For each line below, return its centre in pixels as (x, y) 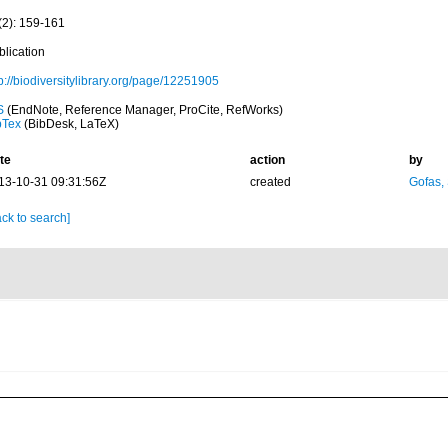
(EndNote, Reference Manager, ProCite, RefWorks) (143, 110)
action (267, 160)
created (270, 182)
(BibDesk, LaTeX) (69, 124)
